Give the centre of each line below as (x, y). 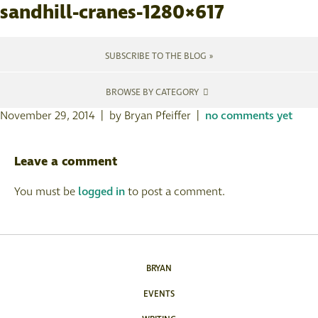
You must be (46, 192)
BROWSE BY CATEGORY (153, 92)
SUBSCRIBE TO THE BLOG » (159, 56)
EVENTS (159, 294)
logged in (102, 192)
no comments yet (249, 116)
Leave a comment (66, 162)
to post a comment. (175, 192)
